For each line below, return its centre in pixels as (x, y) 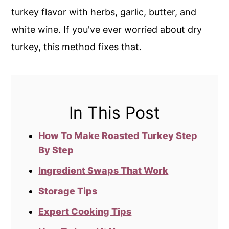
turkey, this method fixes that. (77, 47)
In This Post (114, 112)
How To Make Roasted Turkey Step (118, 135)
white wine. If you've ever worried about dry (107, 29)
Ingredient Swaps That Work (104, 170)
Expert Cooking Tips (85, 211)
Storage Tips (68, 191)
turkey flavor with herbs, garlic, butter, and (104, 12)
